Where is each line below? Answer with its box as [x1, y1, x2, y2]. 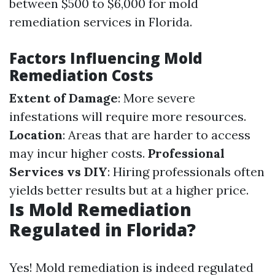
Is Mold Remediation [9, 197, 192, 221]
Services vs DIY [9, 163, 107, 179]
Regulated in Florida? [9, 217, 196, 241]
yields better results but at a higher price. [9, 182, 249, 198]
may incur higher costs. [9, 145, 148, 161]
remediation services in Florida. [9, 14, 192, 29]
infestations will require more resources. [9, 108, 246, 124]
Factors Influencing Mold [9, 47, 203, 68]
